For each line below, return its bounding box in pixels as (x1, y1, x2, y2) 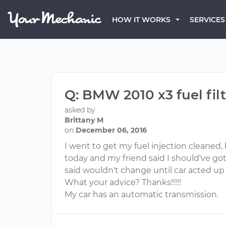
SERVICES (190, 15, 225, 24)
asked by (65, 105, 95, 115)
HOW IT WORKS (112, 15, 171, 24)
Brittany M (65, 116, 103, 125)
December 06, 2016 (76, 126, 147, 135)
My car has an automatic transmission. (65, 190, 218, 199)
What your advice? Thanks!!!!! (65, 178, 181, 187)
